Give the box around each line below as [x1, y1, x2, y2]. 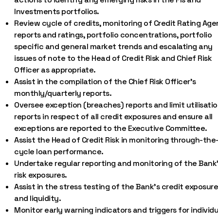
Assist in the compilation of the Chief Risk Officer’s [14, 76, 196, 87]
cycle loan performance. [14, 146, 104, 157]
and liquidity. [14, 193, 61, 203]
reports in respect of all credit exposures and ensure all [14, 111, 213, 122]
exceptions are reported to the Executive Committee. [14, 123, 207, 133]
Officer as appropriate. [14, 65, 96, 75]
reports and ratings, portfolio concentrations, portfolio [14, 30, 212, 40]
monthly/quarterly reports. [14, 88, 112, 98]
